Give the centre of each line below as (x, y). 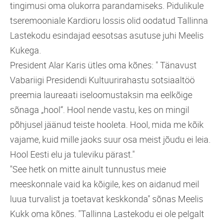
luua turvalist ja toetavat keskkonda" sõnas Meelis (107, 198)
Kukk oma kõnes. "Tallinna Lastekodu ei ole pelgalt (107, 213)
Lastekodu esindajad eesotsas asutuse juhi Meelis (107, 35)
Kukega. (27, 50)
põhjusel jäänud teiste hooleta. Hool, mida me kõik (107, 124)
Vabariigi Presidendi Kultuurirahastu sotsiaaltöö (102, 80)
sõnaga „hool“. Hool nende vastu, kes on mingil (100, 109)
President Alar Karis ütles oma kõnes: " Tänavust (103, 65)
